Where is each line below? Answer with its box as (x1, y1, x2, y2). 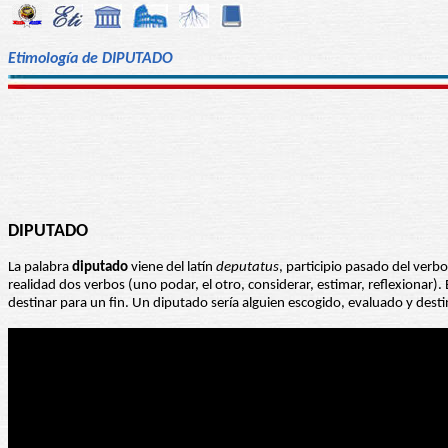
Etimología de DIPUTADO (8, 50, 173, 67)
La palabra (8, 260, 72, 276)
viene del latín (128, 260, 216, 276)
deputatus (216, 260, 279, 276)
